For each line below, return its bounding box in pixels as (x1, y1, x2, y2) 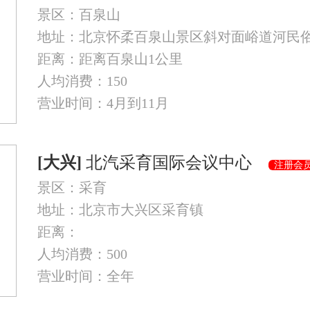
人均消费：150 (37, 73, 127, 89)
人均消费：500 (37, 246, 127, 262)
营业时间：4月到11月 (37, 95, 169, 111)
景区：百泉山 (37, 7, 120, 22)
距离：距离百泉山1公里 (37, 51, 183, 66)
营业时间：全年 (37, 268, 134, 284)
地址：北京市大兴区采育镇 (37, 202, 203, 217)
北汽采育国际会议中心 (82, 154, 268, 172)
